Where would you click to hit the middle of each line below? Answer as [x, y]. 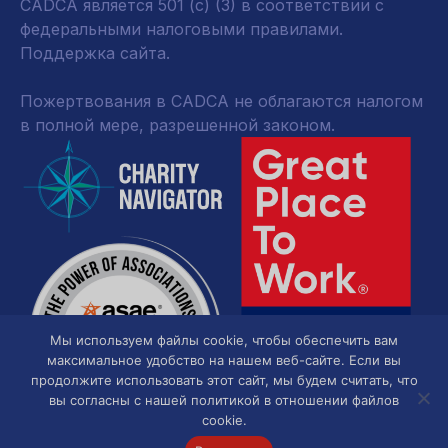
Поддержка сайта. [95, 53]
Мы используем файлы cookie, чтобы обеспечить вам [224, 340]
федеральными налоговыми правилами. [181, 29]
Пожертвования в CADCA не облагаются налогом [221, 101]
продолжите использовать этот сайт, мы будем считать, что [224, 380]
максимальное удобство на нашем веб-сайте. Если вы [224, 360]
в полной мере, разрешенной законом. [177, 125]
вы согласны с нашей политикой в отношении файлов [224, 400]
